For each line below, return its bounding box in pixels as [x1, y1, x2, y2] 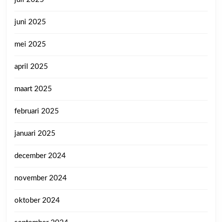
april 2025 [14, 62, 48, 70]
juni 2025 [14, 18, 46, 26]
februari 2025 [14, 107, 59, 115]
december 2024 [14, 152, 66, 160]
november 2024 [14, 174, 67, 182]
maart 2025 [14, 85, 52, 93]
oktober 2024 [14, 196, 60, 204]
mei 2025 [14, 40, 46, 48]
